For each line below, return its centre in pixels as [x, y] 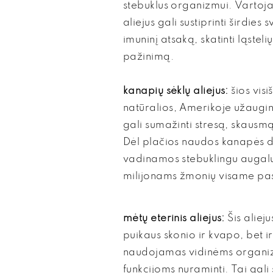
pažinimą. [149, 57]
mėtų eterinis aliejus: [174, 218]
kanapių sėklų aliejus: [176, 91]
